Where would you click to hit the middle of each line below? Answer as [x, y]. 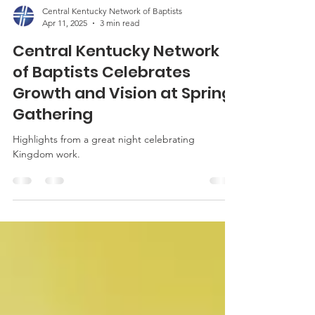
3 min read [120, 79]
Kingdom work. [46, 210]
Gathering [53, 171]
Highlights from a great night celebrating [104, 195]
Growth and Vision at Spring [122, 149]
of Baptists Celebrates [102, 128]
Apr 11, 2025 [65, 79]
